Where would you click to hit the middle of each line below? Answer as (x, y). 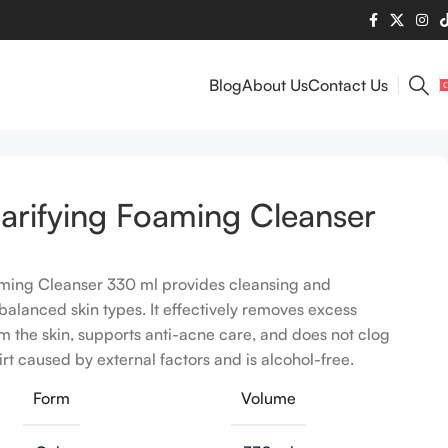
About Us (274, 84)
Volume (268, 397)
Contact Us (347, 84)
